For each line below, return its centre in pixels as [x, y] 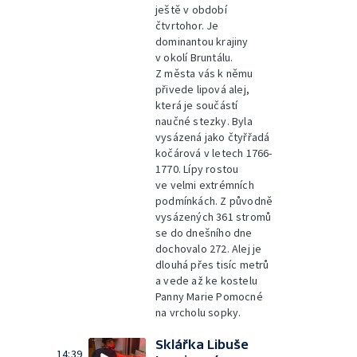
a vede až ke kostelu [206, 280]
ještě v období [191, 10]
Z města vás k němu [204, 73]
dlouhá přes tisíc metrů [212, 265]
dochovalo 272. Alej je [209, 249]
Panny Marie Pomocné [209, 296]
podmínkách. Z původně [214, 201]
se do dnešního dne [204, 233]
